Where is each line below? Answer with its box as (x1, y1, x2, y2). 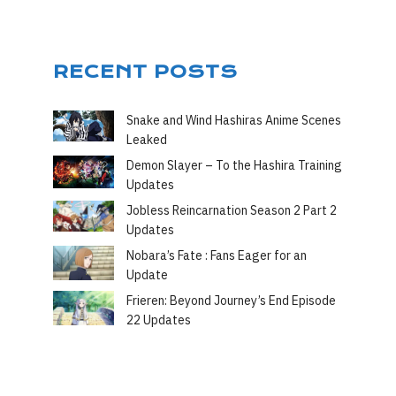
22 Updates (126, 312, 191, 329)
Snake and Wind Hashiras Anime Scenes (126, 112, 341, 129)
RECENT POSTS (53, 61, 238, 83)
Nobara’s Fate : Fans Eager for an (126, 247, 307, 264)
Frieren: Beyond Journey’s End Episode (126, 293, 336, 309)
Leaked (126, 132, 167, 148)
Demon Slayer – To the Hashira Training (126, 157, 342, 174)
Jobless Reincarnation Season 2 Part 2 (126, 202, 337, 219)
